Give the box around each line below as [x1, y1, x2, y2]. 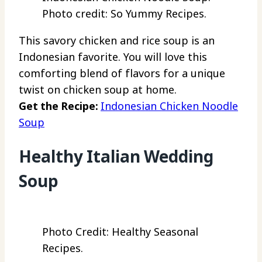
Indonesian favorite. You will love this [19, 50, 207, 64]
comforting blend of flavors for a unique [19, 66, 225, 81]
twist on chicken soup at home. [19, 82, 177, 97]
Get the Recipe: [19, 99, 101, 113]
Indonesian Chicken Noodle [101, 99, 238, 113]
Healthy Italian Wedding [19, 145, 213, 168]
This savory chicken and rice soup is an [19, 33, 215, 48]
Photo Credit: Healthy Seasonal [42, 224, 198, 239]
